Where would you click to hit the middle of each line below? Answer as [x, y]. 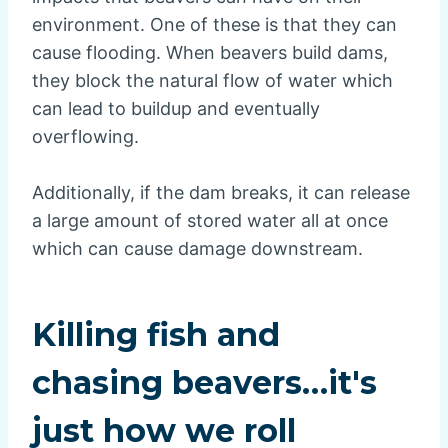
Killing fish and [156, 335]
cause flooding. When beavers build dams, [210, 53]
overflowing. [85, 137]
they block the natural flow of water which [212, 81]
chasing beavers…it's [204, 383]
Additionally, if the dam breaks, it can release [221, 193]
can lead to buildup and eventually [176, 109]
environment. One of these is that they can [214, 25]
